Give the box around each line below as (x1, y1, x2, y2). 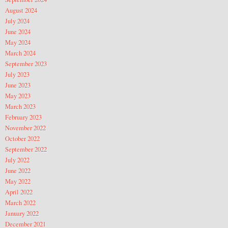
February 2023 (5, 112, 42, 122)
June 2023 (5, 80, 31, 90)
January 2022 (5, 208, 39, 218)
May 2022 (5, 176, 31, 186)
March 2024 (5, 48, 36, 58)
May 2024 (5, 37, 31, 47)
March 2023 (5, 101, 36, 111)
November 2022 (5, 123, 46, 132)
